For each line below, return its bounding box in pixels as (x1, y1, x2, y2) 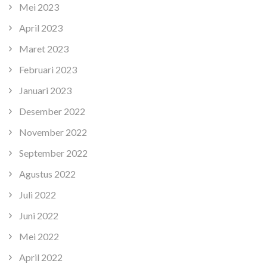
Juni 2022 (19, 210, 58, 222)
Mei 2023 (19, 1, 59, 13)
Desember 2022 (19, 105, 85, 117)
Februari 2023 (19, 64, 77, 76)
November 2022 (19, 126, 87, 138)
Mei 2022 (19, 231, 59, 243)
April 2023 (19, 22, 63, 34)
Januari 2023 (19, 85, 72, 97)
